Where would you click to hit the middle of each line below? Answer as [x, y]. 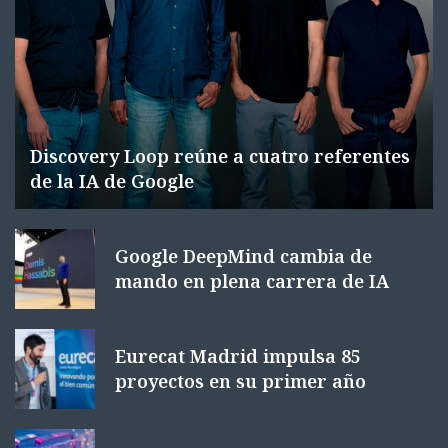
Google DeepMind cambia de [243, 256]
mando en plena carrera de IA [252, 281]
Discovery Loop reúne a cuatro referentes [220, 156]
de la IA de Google [112, 181]
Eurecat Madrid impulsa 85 [238, 356]
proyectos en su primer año [240, 381]
